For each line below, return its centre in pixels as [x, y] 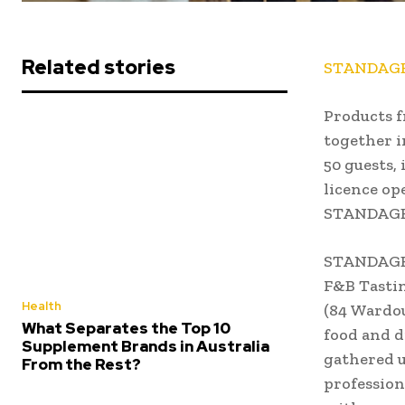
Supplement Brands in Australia [146, 347]
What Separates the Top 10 [126, 329]
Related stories [99, 67]
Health [42, 306]
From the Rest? [81, 365]
